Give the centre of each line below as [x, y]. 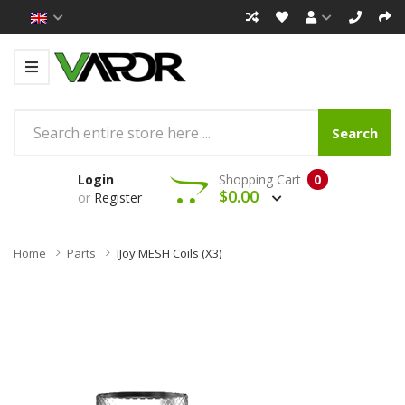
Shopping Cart [259, 179]
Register [118, 197]
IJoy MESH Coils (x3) [169, 253]
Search [355, 132]
